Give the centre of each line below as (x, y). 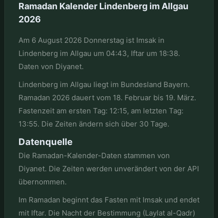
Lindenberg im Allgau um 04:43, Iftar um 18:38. (99, 53)
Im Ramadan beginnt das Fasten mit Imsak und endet (109, 200)
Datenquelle (45, 142)
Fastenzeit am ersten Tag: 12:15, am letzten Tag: (101, 110)
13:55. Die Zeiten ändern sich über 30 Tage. (94, 124)
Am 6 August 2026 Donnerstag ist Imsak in (91, 40)
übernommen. (42, 182)
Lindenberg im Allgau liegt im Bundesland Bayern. (104, 84)
